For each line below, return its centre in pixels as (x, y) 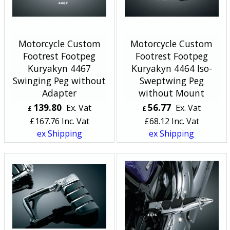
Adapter (60, 93)
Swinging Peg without (60, 80)
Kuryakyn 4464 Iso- (171, 68)
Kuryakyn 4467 (60, 68)
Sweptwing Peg (171, 80)
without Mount (172, 93)
